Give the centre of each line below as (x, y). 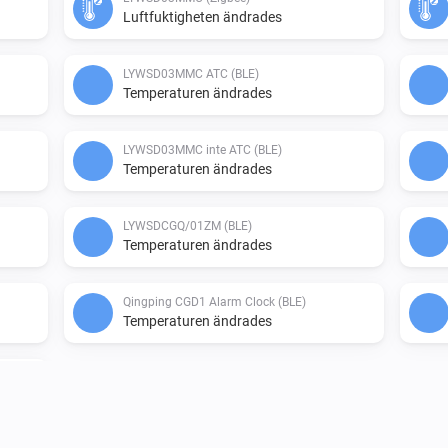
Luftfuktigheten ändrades (202, 16)
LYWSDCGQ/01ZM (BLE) (187, 225)
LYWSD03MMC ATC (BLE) (191, 73)
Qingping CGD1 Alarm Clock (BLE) (214, 301)
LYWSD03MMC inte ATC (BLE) (202, 149)
